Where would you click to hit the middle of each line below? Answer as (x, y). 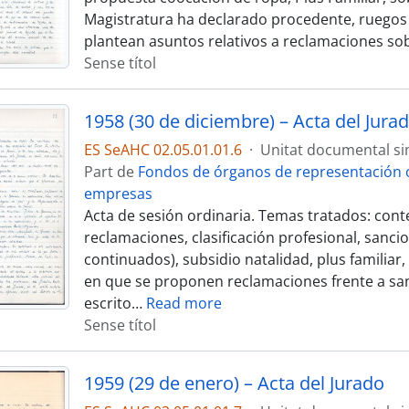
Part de (110, 172)
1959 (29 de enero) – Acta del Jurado (234, 383)
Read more (184, 303)
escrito (107, 303)
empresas (118, 194)
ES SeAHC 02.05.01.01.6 (163, 150)
